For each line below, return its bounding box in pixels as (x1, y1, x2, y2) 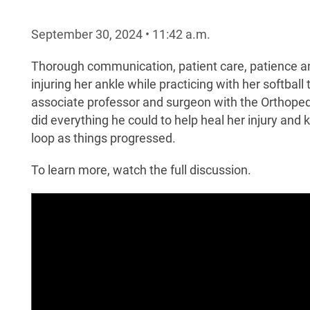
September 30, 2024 (31, 27, 145, 42)
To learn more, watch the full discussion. (31, 163, 251, 177)
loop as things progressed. (31, 131, 176, 145)
